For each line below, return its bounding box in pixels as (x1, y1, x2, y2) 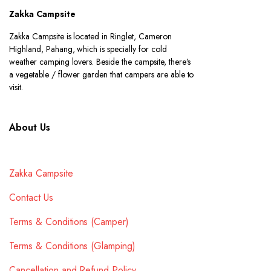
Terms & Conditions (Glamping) (9, 239, 136, 253)
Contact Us (9, 191, 53, 204)
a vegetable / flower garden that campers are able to (9, 68, 194, 80)
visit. (9, 81, 23, 93)
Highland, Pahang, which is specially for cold (9, 43, 167, 55)
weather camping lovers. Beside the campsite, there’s (9, 56, 191, 68)
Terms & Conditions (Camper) (9, 215, 129, 229)
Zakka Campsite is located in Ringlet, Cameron (9, 30, 172, 42)
